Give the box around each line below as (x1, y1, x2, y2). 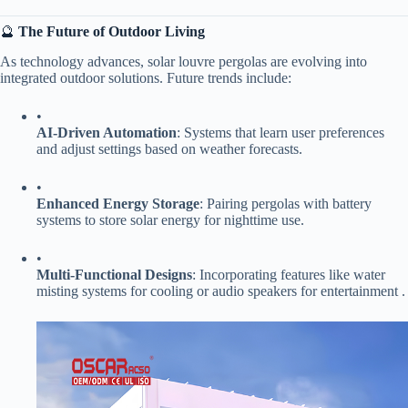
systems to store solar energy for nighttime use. (36, 211, 304, 228)
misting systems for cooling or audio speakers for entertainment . (36, 282, 405, 299)
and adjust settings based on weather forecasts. (36, 140, 302, 157)
